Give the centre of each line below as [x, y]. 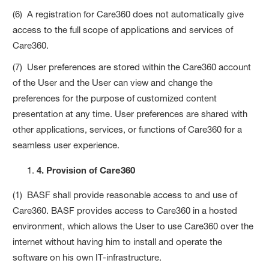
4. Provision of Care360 [86, 170]
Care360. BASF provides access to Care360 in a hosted [125, 210]
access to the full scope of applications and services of [123, 29]
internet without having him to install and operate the [118, 241]
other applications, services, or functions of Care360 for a [128, 129]
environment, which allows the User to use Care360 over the [133, 226]
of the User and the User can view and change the [113, 82]
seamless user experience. [66, 145]
